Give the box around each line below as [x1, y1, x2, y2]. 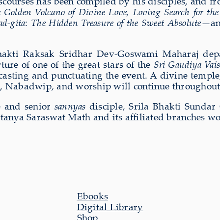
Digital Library [77, 200, 143, 213]
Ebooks [77, 189, 108, 202]
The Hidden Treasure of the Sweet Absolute [31, 16, 201, 29]
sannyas [54, 99, 86, 112]
